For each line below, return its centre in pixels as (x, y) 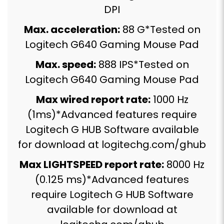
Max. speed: (65, 64)
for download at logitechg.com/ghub (112, 144)
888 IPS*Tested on (142, 64)
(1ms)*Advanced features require (112, 114)
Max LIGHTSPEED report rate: (92, 164)
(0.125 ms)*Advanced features (112, 179)
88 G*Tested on (160, 29)
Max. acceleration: (72, 29)
